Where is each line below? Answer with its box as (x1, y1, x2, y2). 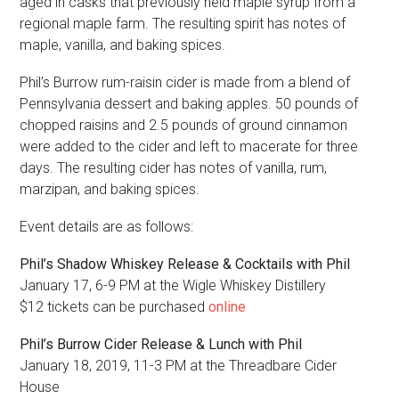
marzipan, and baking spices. (20, 180, 200, 198)
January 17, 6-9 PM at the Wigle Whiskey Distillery (20, 276, 327, 294)
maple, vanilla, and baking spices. (20, 36, 226, 53)
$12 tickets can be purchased (20, 297, 209, 315)
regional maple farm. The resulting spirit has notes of (20, 14, 346, 32)
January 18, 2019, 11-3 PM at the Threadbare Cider (20, 356, 338, 374)
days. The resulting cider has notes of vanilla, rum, (20, 159, 328, 176)
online (208, 297, 247, 315)
